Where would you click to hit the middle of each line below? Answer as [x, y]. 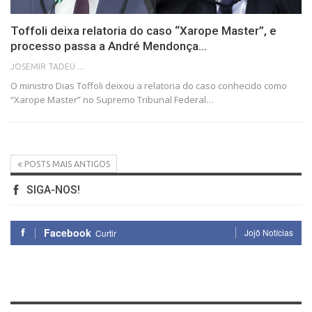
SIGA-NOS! [52, 190]
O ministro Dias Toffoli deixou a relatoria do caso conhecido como [149, 86]
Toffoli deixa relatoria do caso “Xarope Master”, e [143, 31]
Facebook [68, 233]
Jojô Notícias [269, 233]
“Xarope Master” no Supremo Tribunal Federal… [112, 100]
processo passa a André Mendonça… [109, 46]
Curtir [106, 233]
